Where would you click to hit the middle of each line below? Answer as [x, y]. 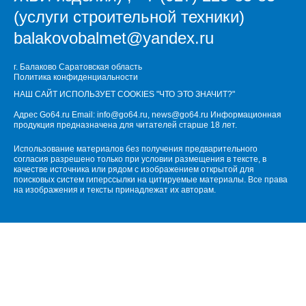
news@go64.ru [180, 115]
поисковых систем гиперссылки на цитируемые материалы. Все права [151, 180]
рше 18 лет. [214, 125]
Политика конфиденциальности [76, 77]
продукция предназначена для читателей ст [100, 125]
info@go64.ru [122, 115]
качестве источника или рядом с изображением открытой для [134, 169]
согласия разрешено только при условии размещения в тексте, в [140, 159]
